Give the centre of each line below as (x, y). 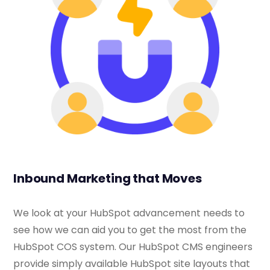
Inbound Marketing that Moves (108, 178)
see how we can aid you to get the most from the (130, 230)
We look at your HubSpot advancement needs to (129, 213)
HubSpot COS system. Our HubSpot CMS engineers (133, 246)
